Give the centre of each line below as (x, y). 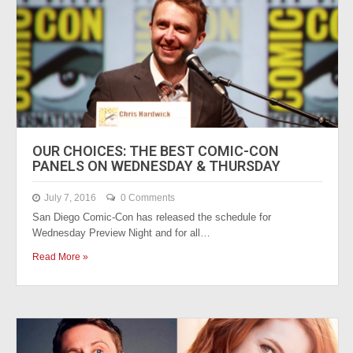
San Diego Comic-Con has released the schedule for (152, 217)
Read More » (60, 257)
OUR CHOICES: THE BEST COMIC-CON (156, 151)
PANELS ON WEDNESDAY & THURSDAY (156, 166)
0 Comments (148, 198)
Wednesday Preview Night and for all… (121, 233)
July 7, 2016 (70, 198)
